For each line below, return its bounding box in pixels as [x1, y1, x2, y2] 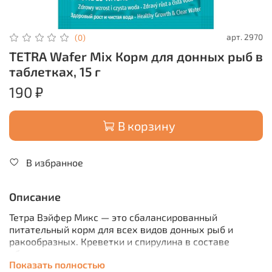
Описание [9, 189, 61, 203]
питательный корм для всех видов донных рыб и [9, 223, 233, 235]
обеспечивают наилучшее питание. [9, 247, 175, 259]
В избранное [26, 157, 83, 169]
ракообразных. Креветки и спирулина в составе [9, 235, 229, 247]
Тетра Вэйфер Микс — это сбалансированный [9, 211, 217, 223]
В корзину [118, 118, 175, 134]
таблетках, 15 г [9, 64, 101, 80]
